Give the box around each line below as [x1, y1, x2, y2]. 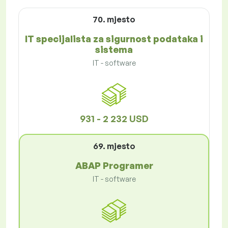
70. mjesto [93, 14, 135, 25]
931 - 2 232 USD [79, 113, 149, 125]
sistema [95, 44, 133, 55]
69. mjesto [93, 141, 135, 152]
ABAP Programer [75, 160, 153, 172]
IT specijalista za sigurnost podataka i [25, 33, 203, 45]
